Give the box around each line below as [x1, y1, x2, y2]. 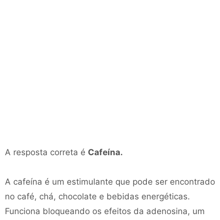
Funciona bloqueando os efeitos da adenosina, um [5, 206, 205, 216]
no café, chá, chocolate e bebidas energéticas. [5, 192, 190, 201]
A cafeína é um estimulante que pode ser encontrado [5, 177, 215, 187]
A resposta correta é [5, 147, 88, 157]
